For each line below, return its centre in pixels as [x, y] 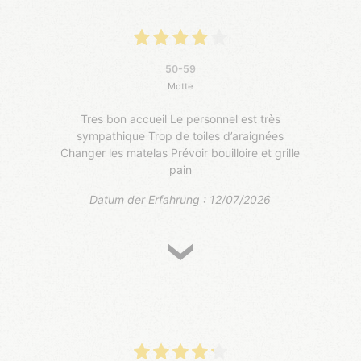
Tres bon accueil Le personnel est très [180, 118]
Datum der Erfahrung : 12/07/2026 [180, 199]
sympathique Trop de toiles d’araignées [180, 135]
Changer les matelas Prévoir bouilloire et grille [180, 152]
